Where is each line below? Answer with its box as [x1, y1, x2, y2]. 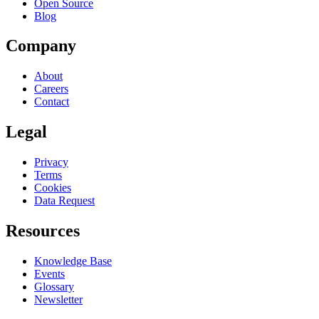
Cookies [34, 182, 71, 194]
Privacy [34, 156, 68, 169]
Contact [34, 95, 69, 108]
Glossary [34, 280, 74, 293]
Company [6, 36, 76, 56]
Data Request [34, 194, 95, 207]
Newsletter [34, 293, 83, 305]
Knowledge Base [34, 254, 112, 267]
